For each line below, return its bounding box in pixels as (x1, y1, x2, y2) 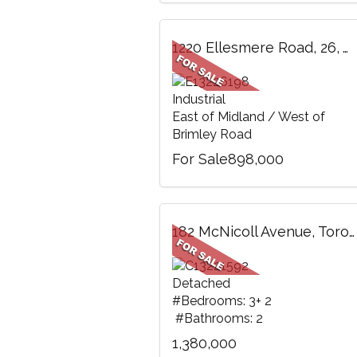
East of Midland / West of (171, 109, 325, 124)
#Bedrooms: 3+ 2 (171, 293, 275, 308)
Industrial (171, 92, 226, 107)
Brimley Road (171, 127, 252, 142)
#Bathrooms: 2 (171, 311, 263, 326)
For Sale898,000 (171, 151, 284, 167)
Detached (171, 276, 230, 291)
